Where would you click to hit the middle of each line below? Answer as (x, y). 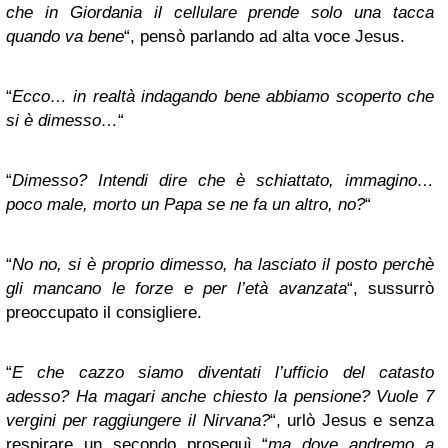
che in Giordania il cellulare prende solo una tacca (220, 12)
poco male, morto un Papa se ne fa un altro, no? (185, 204)
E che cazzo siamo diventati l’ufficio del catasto (223, 372)
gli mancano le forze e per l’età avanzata (176, 288)
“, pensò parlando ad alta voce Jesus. (264, 36)
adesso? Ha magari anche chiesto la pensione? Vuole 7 (220, 396)
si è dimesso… (62, 120)
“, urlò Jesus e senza (351, 420)
